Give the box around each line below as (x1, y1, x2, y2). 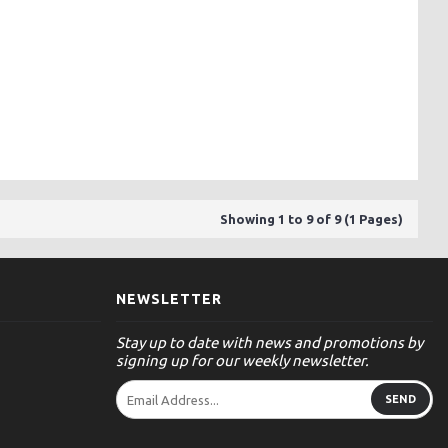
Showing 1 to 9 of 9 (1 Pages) (220, 212, 403, 226)
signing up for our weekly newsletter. (115, 352, 369, 369)
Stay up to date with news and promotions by (115, 334, 423, 351)
